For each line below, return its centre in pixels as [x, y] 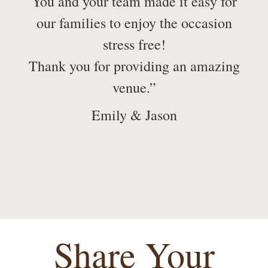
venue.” [134, 87]
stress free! [134, 44]
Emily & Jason [134, 115]
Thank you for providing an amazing [134, 66]
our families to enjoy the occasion [134, 23]
